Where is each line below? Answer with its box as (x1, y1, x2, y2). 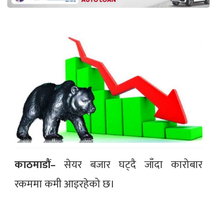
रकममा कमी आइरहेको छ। (15, 175, 115, 193)
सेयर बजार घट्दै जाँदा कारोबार (56, 155, 202, 174)
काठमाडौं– (15, 155, 56, 174)
